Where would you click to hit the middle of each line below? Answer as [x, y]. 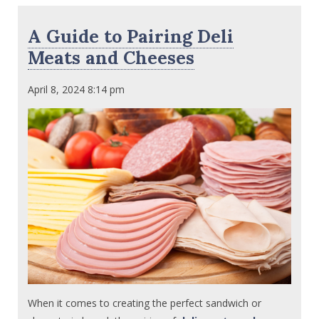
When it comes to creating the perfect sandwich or [145, 303]
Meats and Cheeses [111, 58]
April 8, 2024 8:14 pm [77, 89]
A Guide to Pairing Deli [131, 36]
